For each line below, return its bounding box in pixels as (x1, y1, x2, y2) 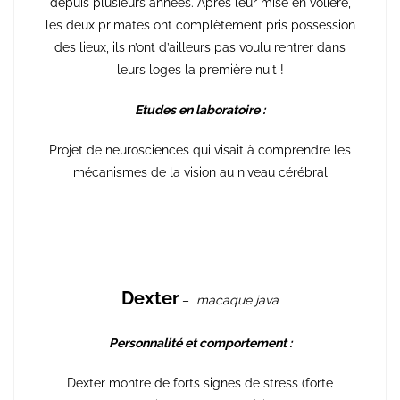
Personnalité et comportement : (108, 335, 292, 350)
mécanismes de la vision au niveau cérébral (72, 164, 328, 179)
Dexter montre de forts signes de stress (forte (67, 375, 333, 390)
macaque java (196, 292, 279, 307)
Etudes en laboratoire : (135, 102, 265, 117)
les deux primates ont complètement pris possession (45, 17, 355, 32)
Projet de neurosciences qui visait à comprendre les (49, 142, 351, 157)
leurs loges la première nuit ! (116, 62, 284, 77)
